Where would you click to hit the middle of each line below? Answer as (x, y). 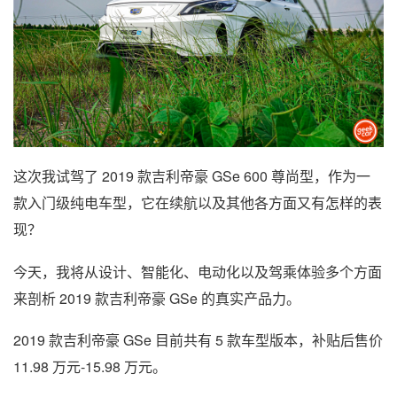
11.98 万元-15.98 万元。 (90, 367)
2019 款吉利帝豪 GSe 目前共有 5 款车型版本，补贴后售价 (198, 340)
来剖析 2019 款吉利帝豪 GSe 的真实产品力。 (157, 298)
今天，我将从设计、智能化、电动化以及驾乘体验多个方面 (198, 271)
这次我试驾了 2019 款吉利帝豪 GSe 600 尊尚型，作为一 (192, 176)
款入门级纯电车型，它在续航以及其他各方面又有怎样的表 (198, 203)
